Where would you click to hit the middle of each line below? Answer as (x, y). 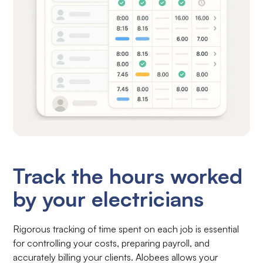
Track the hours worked (128, 176)
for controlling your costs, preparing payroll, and (112, 243)
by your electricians (109, 199)
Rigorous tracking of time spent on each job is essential (126, 229)
